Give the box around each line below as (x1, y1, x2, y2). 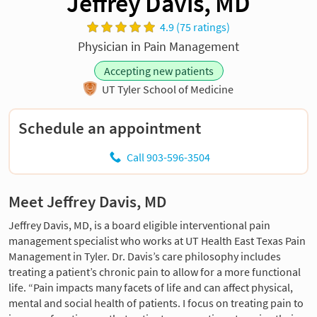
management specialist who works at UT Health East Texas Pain (8, 234, 306, 248)
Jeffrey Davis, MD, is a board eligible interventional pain (8, 218, 270, 233)
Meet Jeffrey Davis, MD (8, 192, 166, 212)
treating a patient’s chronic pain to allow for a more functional (8, 265, 301, 279)
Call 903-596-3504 (126, 150, 210, 165)
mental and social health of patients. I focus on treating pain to (8, 296, 304, 311)
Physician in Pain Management (78, 38, 239, 54)
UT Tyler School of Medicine (101, 82, 234, 97)
